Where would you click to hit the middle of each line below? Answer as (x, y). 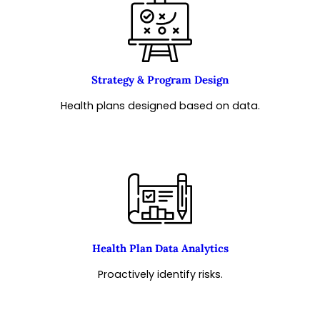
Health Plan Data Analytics (160, 248)
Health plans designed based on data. (160, 105)
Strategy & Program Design (160, 79)
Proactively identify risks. (160, 274)
